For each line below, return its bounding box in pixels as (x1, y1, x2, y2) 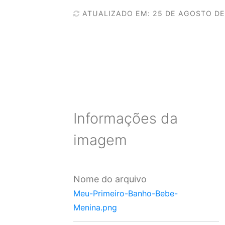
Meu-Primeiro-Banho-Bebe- (73, 188, 178, 199)
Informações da (73, 109, 178, 127)
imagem (73, 131, 128, 149)
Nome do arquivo (73, 174, 147, 185)
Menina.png (73, 202, 118, 213)
